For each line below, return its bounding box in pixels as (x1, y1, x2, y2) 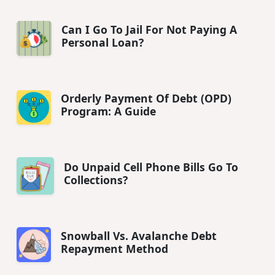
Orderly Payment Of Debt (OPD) (60, 90, 231, 106)
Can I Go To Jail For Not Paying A (61, 21, 238, 37)
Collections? (64, 172, 128, 187)
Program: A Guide (60, 103, 156, 118)
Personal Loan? (61, 34, 144, 50)
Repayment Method (61, 241, 169, 256)
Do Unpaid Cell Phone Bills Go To (64, 159, 239, 174)
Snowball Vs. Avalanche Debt (61, 228, 217, 243)
